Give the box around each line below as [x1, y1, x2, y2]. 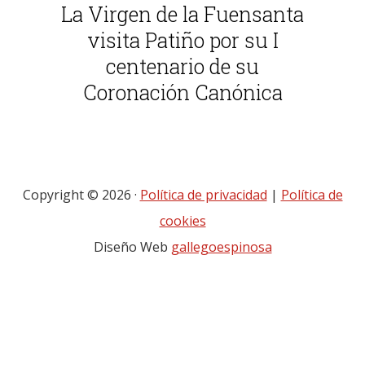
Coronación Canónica [82, 78, 283, 106]
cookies [159, 212, 206, 231]
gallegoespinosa [170, 238, 272, 257]
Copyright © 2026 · [22, 186, 140, 204]
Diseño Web [93, 238, 171, 257]
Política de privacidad [139, 186, 267, 204]
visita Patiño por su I [86, 26, 279, 54]
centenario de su [106, 52, 259, 80]
